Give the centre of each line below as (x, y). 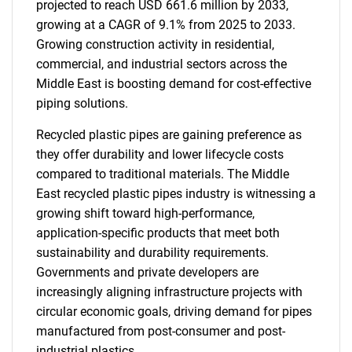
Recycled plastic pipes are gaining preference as (169, 135)
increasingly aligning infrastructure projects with (169, 292)
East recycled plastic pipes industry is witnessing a (176, 194)
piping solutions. (82, 103)
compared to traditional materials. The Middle (163, 174)
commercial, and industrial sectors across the (161, 64)
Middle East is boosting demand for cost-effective (174, 84)
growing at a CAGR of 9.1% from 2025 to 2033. (166, 25)
